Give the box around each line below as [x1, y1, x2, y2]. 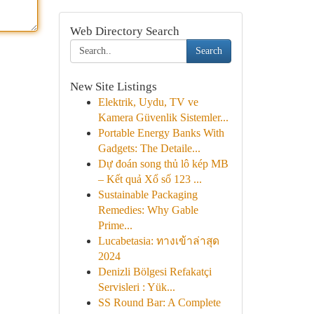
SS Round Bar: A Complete [97, 296, 221, 308]
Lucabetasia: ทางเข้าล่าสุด [97, 235, 219, 247]
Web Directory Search [69, 25, 179, 38]
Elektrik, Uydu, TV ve [97, 96, 198, 108]
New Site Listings [69, 80, 157, 93]
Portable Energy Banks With [97, 127, 224, 139]
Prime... [97, 219, 132, 231]
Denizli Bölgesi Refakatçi [97, 266, 212, 278]
